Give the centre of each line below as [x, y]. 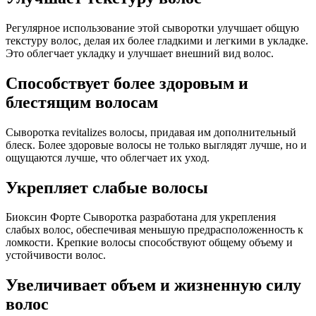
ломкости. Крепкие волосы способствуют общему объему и [149, 243]
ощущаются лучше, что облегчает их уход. [108, 157]
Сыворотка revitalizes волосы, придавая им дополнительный [151, 132]
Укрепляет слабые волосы [107, 187]
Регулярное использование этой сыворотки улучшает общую [152, 28]
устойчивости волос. [56, 255]
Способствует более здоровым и [127, 83]
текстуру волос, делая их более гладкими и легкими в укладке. [157, 40]
